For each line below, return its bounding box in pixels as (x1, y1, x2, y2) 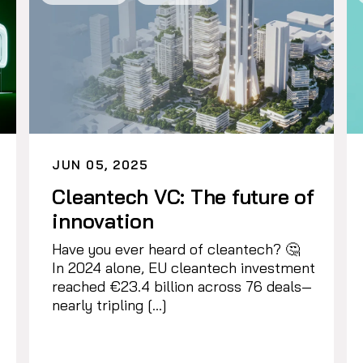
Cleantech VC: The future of (52, 183, 314, 209)
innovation (52, 207, 160, 233)
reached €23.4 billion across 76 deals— (52, 276, 313, 296)
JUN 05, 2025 (52, 156, 149, 173)
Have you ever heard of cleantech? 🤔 (52, 239, 301, 258)
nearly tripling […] (52, 295, 168, 314)
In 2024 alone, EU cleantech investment (52, 258, 316, 277)
